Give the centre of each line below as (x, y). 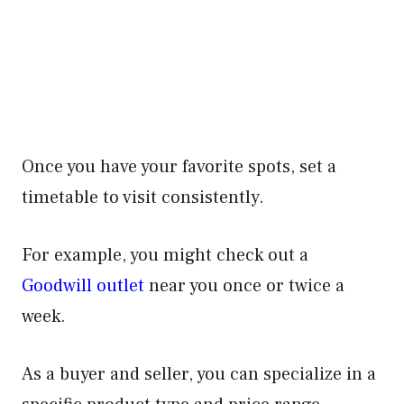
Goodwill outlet (83, 286)
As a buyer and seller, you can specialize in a (199, 374)
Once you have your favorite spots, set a (179, 167)
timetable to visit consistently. (143, 197)
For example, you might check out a (165, 255)
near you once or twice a (244, 286)
